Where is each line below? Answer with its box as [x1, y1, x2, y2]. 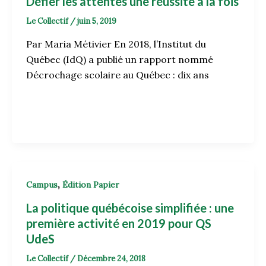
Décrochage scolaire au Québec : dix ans [26, 68, 209, 81]
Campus [26, 179, 58, 190]
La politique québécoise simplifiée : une [26, 200, 234, 215]
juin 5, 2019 [77, 16, 116, 27]
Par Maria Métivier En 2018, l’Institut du [26, 37, 206, 50]
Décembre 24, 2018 [77, 253, 145, 264]
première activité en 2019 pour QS [26, 216, 211, 230]
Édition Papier [62, 179, 119, 190]
